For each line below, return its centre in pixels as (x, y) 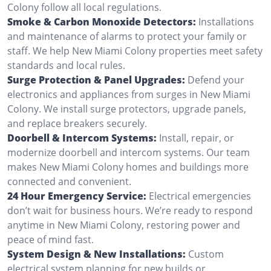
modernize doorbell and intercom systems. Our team (129, 152)
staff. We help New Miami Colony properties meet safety (135, 51)
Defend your (216, 80)
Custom (206, 254)
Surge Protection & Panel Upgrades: (96, 80)
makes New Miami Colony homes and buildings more (128, 167)
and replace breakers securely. (77, 123)
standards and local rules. (66, 65)
